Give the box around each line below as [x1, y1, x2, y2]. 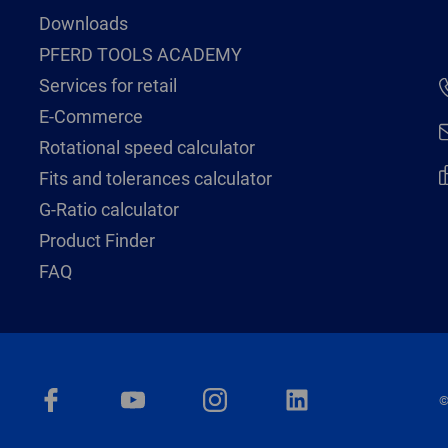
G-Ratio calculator [38, 198, 179, 220]
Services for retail [38, 74, 177, 96]
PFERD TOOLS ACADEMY [38, 43, 242, 65]
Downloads [38, 12, 128, 34]
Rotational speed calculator [38, 136, 255, 158]
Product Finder [38, 229, 155, 251]
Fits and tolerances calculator [38, 167, 272, 189]
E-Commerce [38, 105, 143, 127]
